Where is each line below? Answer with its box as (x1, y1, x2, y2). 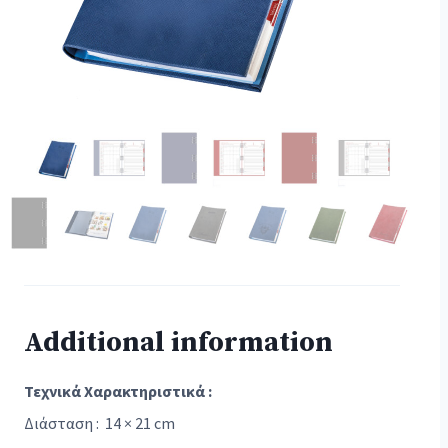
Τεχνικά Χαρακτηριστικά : (24, 381, 212, 401)
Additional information (24, 325, 333, 360)
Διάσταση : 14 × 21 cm (24, 413, 175, 433)
